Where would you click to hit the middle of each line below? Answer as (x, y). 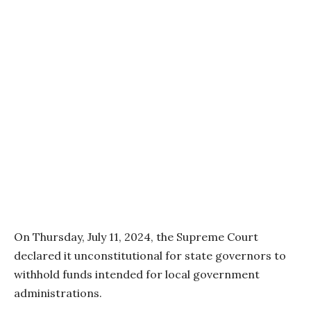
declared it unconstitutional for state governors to (150, 255)
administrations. (58, 293)
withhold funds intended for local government (137, 274)
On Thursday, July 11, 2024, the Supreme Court (136, 236)
